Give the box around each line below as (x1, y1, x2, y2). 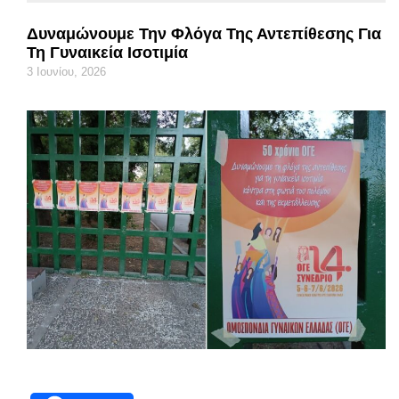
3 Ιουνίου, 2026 (27, 64, 106, 78)
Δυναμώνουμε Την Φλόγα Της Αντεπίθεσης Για (27, 24, 381, 43)
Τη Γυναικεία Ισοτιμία (27, 43, 188, 61)
